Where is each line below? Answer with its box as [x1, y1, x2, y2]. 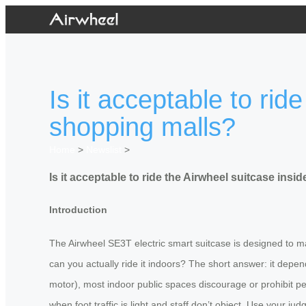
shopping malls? [49, 113, 236, 142]
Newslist [86, 144, 122, 156]
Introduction [49, 204, 107, 216]
